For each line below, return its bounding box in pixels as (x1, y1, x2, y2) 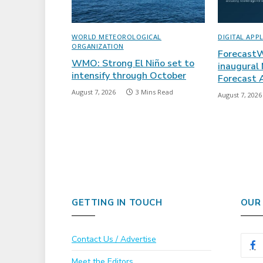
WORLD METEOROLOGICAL (72, 32, 162, 42)
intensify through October (72, 69, 186, 83)
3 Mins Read (136, 87, 173, 97)
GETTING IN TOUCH (72, 197, 163, 209)
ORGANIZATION (72, 42, 124, 51)
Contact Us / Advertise (72, 234, 156, 245)
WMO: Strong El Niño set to (72, 57, 194, 70)
